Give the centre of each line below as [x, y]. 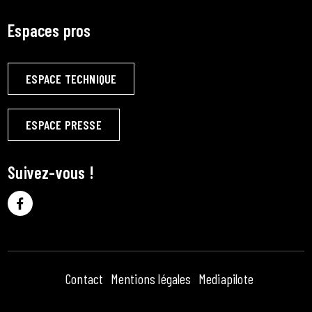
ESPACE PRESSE [64, 124]
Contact [85, 278]
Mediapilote [226, 278]
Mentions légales [151, 278]
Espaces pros [49, 30]
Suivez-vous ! [51, 172]
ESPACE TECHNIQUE [71, 78]
